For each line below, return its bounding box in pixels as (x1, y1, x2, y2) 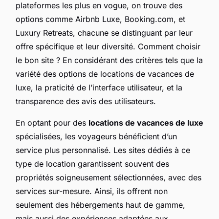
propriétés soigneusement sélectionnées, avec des (16, 172, 201, 182)
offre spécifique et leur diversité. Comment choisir (16, 41, 200, 51)
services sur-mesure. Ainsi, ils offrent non (16, 186, 168, 196)
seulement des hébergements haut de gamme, (16, 199, 185, 210)
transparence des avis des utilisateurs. (16, 96, 156, 106)
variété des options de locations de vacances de (16, 68, 194, 79)
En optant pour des (16, 117, 88, 128)
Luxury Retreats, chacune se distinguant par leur (16, 27, 193, 38)
